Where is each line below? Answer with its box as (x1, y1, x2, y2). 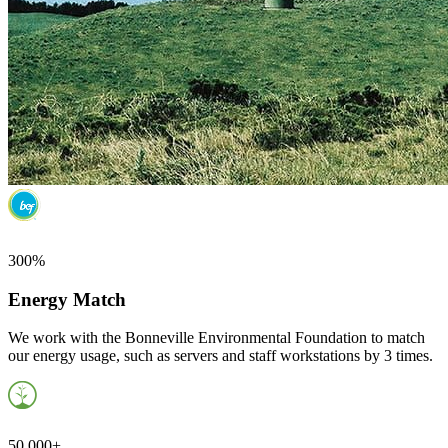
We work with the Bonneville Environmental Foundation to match (8, 329, 425, 347)
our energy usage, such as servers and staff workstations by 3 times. (8, 347, 433, 365)
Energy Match (8, 288, 126, 310)
